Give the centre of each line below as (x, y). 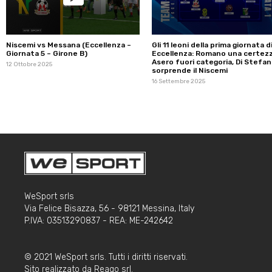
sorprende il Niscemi (190, 70)
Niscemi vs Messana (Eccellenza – (69, 45)
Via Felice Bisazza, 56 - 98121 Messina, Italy (109, 209)
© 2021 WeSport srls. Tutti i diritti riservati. (106, 257)
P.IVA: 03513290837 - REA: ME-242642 (99, 221)
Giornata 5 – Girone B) (47, 53)
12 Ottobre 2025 (29, 64)
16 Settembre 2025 (178, 81)
